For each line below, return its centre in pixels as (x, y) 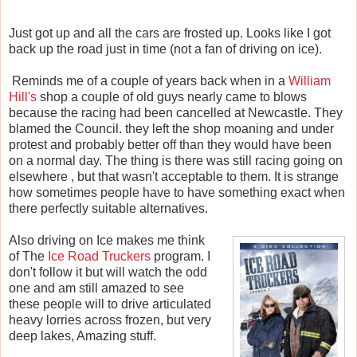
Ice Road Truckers (99, 256)
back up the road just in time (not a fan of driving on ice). (165, 49)
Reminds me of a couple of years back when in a (149, 80)
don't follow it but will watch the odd (108, 272)
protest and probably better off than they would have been (170, 144)
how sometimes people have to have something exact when (177, 192)
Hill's (23, 96)
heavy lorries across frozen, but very (110, 320)
